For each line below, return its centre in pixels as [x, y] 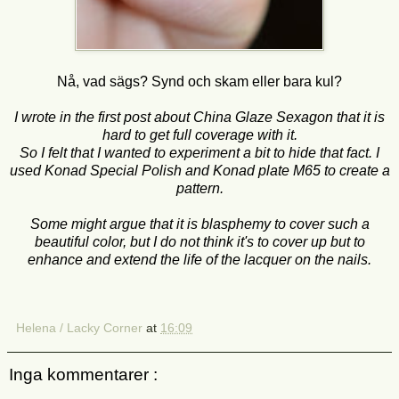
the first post [113, 117]
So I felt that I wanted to [94, 152]
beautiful [61, 241]
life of [200, 259]
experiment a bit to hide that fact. [271, 152]
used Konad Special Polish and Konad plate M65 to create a [199, 170]
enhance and [69, 259]
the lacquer [256, 259]
